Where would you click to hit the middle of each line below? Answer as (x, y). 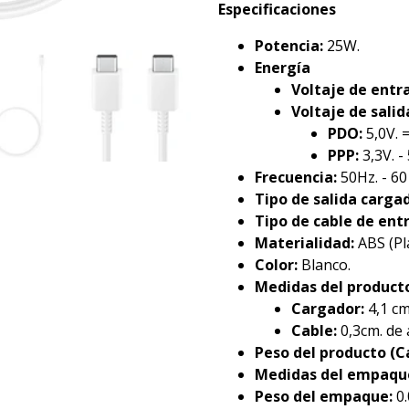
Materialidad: (304, 243)
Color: (276, 265)
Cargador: (328, 309)
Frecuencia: (296, 177)
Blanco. (324, 265)
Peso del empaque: (324, 396)
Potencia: (289, 46)
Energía (283, 68)
